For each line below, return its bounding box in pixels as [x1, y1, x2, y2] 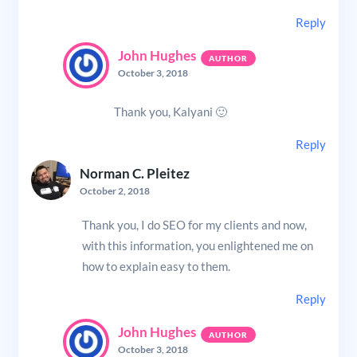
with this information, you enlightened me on [81, 237, 313, 253]
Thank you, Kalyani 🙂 [113, 104, 227, 119]
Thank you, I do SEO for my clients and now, [81, 217, 307, 232]
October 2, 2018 [79, 184, 150, 197]
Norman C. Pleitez [79, 165, 190, 182]
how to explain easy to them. [81, 258, 230, 273]
